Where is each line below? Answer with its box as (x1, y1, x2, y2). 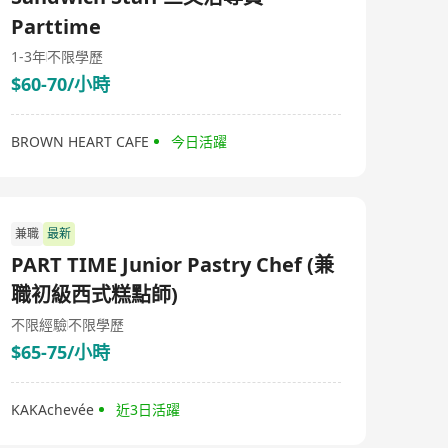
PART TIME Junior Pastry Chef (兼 (11, 251, 334, 278)
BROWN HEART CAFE (11, 132, 149, 151)
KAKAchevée (11, 400, 94, 419)
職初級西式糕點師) (11, 281, 178, 308)
